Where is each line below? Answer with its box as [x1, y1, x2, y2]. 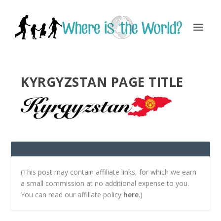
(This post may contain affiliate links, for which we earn [21, 167, 197, 177]
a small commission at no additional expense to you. [21, 178, 189, 188]
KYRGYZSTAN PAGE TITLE [21, 73, 184, 91]
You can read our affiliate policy [21, 189, 124, 199]
